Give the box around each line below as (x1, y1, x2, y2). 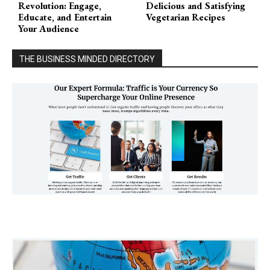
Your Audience (18, 22, 79, 35)
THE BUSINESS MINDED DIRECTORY (19, 54, 155, 64)
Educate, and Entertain (18, 10, 111, 24)
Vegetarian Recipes (146, 10, 226, 24)
